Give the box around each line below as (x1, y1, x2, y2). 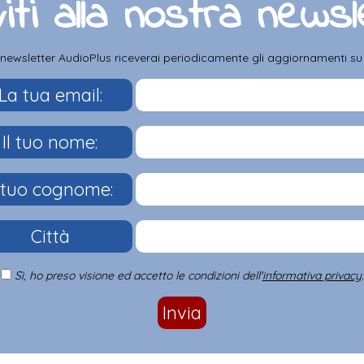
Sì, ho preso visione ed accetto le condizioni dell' (14, 267, 262, 283)
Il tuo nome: (2, 130, 98, 154)
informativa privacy (262, 267, 362, 283)
